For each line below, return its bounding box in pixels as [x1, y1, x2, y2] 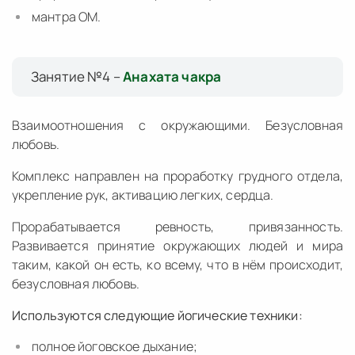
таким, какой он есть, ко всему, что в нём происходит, [12, 255, 343, 273]
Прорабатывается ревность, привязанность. [12, 217, 343, 235]
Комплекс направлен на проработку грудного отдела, [12, 166, 343, 185]
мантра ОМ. [32, 7, 101, 25]
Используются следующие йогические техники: [12, 306, 303, 324]
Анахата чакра [123, 67, 222, 86]
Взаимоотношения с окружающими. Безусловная [12, 116, 343, 134]
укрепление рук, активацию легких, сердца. [12, 185, 274, 204]
